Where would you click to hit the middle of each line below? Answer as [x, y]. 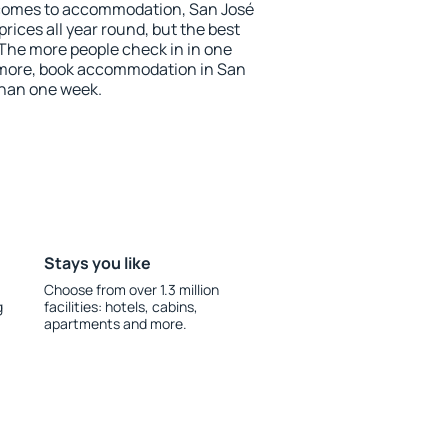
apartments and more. [115, 323]
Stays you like [97, 263]
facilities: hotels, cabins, [120, 306]
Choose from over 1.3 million [131, 289]
